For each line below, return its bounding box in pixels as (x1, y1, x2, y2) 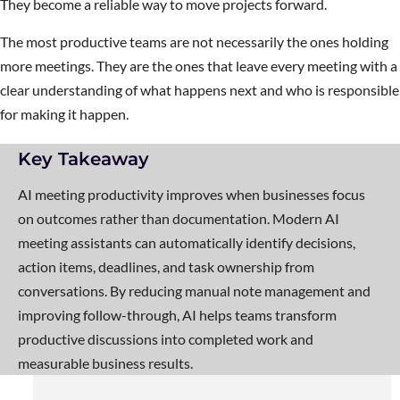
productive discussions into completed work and (18, 329, 313, 347)
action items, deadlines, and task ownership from (18, 257, 314, 275)
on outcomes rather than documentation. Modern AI (18, 209, 339, 227)
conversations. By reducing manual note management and (18, 281, 371, 299)
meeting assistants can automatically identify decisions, (18, 233, 355, 251)
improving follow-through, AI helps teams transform (18, 305, 337, 323)
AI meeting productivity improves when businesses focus (18, 185, 365, 203)
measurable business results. (18, 354, 193, 371)
